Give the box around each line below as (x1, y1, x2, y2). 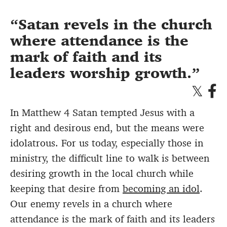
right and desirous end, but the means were (10, 121, 204, 135)
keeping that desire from (10, 182, 123, 196)
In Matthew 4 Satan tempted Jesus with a (10, 106, 195, 120)
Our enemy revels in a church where (10, 197, 172, 211)
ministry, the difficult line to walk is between (10, 152, 209, 165)
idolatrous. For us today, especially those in (10, 136, 203, 150)
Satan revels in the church (18, 15, 212, 34)
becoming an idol (123, 182, 200, 196)
